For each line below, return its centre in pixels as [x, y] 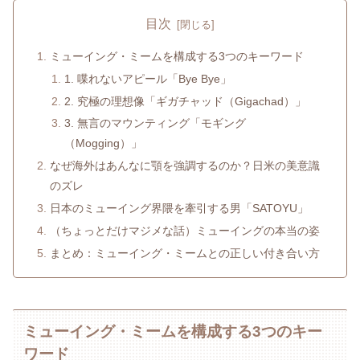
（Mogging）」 [103, 143]
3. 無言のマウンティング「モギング [155, 123]
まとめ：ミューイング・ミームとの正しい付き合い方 [185, 253]
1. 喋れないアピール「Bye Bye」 [147, 78]
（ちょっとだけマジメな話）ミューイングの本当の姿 [185, 231]
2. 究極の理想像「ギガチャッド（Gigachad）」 [185, 101]
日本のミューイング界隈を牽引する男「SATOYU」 [180, 209]
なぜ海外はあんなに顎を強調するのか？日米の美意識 [185, 166]
